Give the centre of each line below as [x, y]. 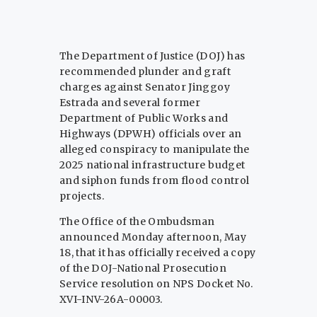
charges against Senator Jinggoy [145, 87]
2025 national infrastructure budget [152, 165]
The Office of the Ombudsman [137, 222]
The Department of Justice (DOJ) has [152, 56]
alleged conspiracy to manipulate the [155, 150]
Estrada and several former [130, 103]
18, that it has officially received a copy [158, 253]
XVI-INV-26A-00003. [111, 300]
